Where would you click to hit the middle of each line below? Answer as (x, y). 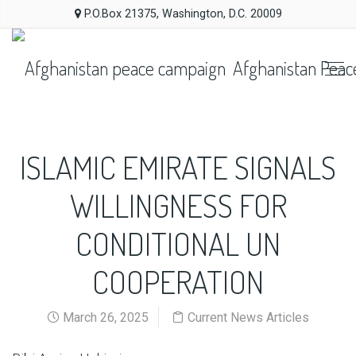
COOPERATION (178, 281)
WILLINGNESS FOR (178, 205)
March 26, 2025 (104, 317)
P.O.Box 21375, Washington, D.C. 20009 (181, 14)
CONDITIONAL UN (178, 243)
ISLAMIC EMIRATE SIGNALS (178, 167)
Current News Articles (248, 317)
